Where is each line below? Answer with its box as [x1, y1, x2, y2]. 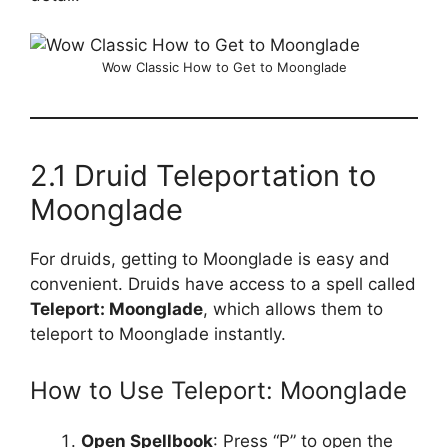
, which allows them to [203, 299, 383, 319]
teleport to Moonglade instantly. [30, 324, 286, 344]
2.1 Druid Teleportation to [30, 158, 376, 193]
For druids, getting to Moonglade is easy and [30, 249, 390, 269]
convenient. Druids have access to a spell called [30, 274, 416, 294]
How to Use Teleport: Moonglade [30, 375, 407, 405]
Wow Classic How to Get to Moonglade [101, 59, 347, 75]
